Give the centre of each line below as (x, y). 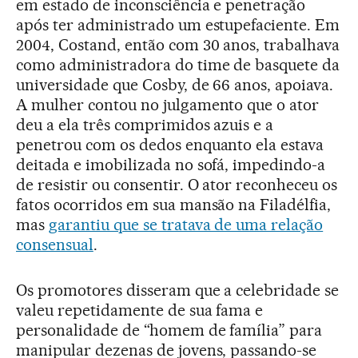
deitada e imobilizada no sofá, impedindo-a (171, 164)
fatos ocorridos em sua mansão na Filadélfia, (174, 204)
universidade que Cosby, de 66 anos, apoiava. (175, 84)
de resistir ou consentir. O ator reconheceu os (177, 184)
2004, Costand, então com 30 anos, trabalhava (178, 44)
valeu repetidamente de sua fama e (140, 310)
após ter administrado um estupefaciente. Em (178, 24)
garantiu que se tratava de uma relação (186, 224)
